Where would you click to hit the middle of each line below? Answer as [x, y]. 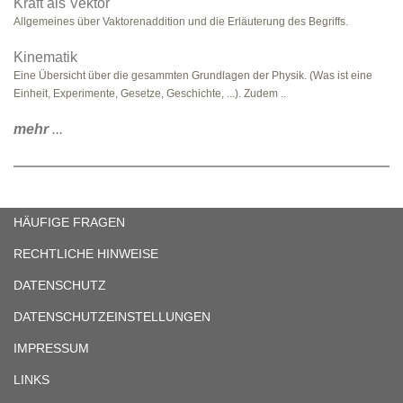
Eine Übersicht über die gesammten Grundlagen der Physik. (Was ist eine [193, 76]
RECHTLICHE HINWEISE [86, 254]
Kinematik [45, 57]
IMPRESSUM [51, 348]
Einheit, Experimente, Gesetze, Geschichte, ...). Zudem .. [150, 94]
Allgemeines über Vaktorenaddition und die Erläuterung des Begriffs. [181, 22]
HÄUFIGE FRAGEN [69, 222]
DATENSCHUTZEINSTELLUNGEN [112, 317]
